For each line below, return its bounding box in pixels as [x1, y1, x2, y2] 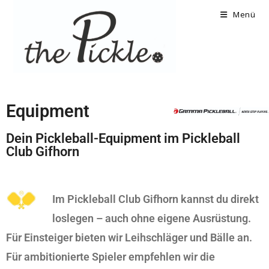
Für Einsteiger [6, 231, 75, 244]
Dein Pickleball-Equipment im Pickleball [6, 131, 240, 146]
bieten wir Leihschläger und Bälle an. [75, 231, 252, 244]
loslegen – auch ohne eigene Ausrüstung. [52, 212, 251, 225]
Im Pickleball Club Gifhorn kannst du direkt [52, 193, 259, 205]
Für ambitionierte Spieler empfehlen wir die [6, 250, 215, 263]
